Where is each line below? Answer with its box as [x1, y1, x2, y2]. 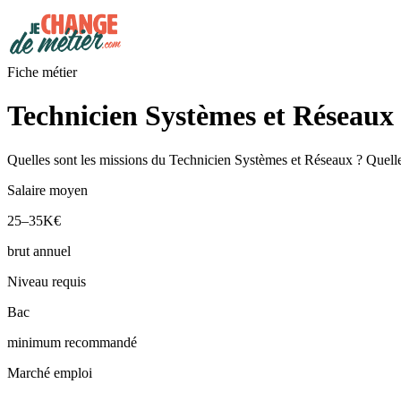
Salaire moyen [7, 182, 88, 198]
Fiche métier [7, 64, 77, 80]
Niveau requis [7, 273, 86, 289]
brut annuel [7, 243, 71, 259]
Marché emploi [7, 364, 92, 380]
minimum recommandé [7, 334, 137, 350]
